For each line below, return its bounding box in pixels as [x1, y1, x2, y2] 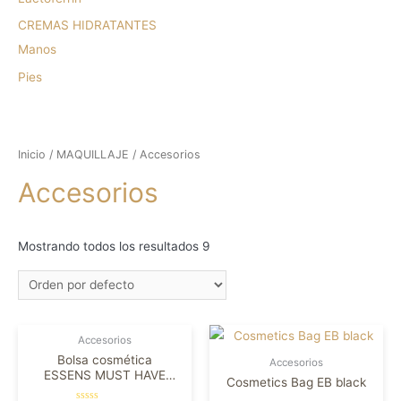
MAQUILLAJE [56, 148, 129, 162]
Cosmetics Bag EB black [226, 375, 366, 390]
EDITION [80, 383, 130, 398]
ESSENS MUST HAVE [44, 368, 166, 383]
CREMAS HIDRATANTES [18, 18, 157, 33]
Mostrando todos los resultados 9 [18, 238, 210, 253]
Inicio [18, 148, 46, 162]
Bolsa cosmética [57, 353, 152, 368]
